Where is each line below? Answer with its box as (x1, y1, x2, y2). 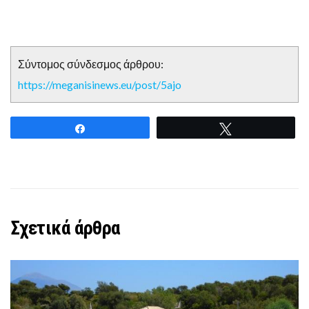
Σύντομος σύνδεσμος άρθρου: (18, 57, 163, 70)
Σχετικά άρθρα (10, 216, 121, 239)
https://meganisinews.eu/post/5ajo (18, 77, 181, 91)
